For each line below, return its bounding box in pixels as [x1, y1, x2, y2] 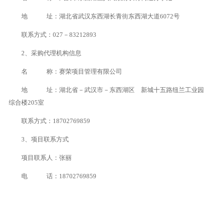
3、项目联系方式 [21, 136, 69, 143]
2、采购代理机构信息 [21, 49, 81, 57]
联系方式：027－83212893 [21, 31, 96, 38]
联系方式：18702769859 [21, 117, 90, 124]
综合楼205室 [8, 99, 44, 106]
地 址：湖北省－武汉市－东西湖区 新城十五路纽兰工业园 [21, 86, 204, 93]
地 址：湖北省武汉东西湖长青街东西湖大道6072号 [21, 13, 180, 20]
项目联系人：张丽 [21, 154, 72, 161]
